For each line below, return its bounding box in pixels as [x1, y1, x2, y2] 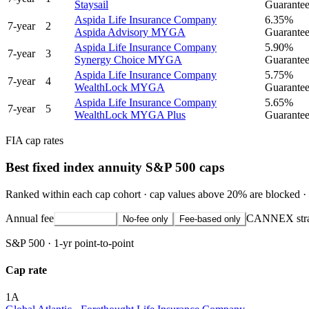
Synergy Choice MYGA [74, 54, 182, 66]
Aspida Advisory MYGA [74, 26, 186, 39]
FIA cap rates [6, 134, 63, 147]
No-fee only [123, 213, 168, 224]
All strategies [59, 213, 112, 224]
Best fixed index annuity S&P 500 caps [6, 159, 224, 175]
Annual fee [6, 212, 54, 224]
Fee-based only [179, 213, 241, 224]
